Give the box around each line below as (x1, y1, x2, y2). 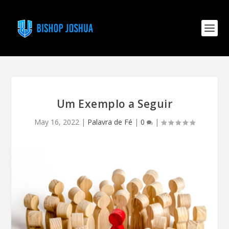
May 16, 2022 (34, 117, 79, 127)
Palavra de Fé (87, 117, 132, 127)
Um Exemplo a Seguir (56, 97, 173, 111)
